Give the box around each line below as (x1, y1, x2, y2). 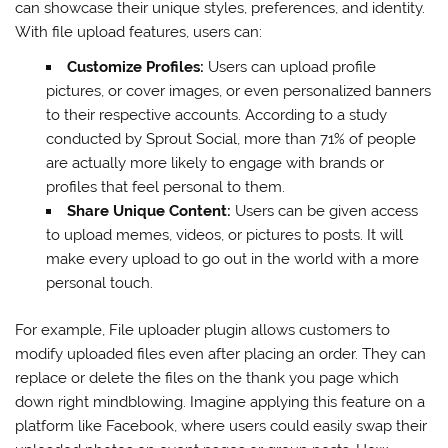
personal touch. (45, 273, 153, 292)
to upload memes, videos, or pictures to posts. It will (45, 225, 403, 244)
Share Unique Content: (66, 201, 231, 220)
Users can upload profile (203, 57, 376, 76)
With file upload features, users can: (15, 22, 263, 41)
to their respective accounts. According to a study (45, 105, 387, 124)
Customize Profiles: (66, 57, 204, 76)
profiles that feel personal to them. (45, 177, 285, 196)
